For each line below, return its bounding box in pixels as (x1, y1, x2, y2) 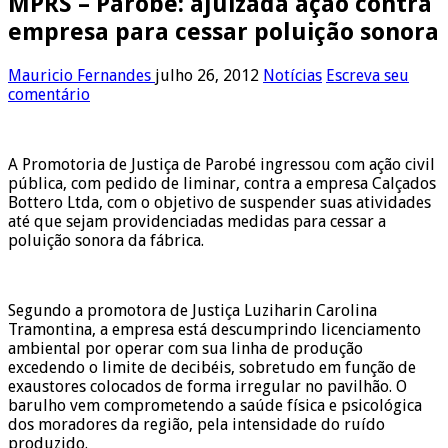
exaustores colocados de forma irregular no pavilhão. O (8, 376, 407, 396)
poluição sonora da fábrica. (8, 230, 204, 250)
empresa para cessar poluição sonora (8, 17, 439, 46)
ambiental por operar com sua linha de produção (8, 338, 363, 358)
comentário (8, 84, 90, 104)
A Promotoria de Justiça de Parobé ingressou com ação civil (8, 154, 435, 174)
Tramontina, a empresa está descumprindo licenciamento (8, 319, 421, 339)
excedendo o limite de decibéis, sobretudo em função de (8, 357, 416, 377)
